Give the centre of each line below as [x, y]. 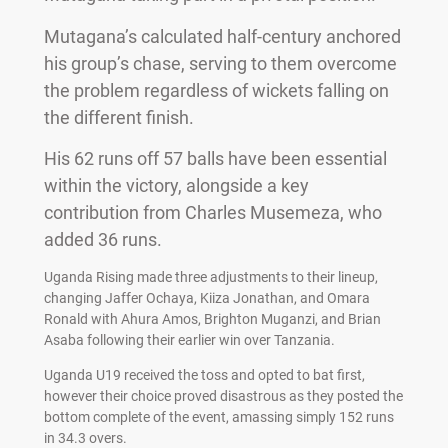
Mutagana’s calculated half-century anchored [222, 36]
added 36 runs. [102, 239]
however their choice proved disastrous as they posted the [223, 396]
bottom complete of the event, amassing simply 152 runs [218, 417]
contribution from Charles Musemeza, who [212, 212]
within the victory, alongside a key [176, 185]
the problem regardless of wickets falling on [216, 90]
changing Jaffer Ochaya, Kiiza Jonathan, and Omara [206, 298]
